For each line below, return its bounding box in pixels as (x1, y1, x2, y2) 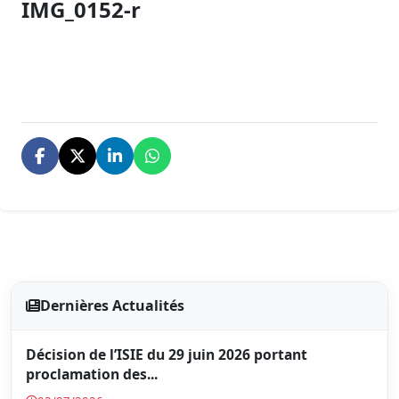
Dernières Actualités (40, 296, 184, 316)
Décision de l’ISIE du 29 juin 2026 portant (26, 344, 307, 364)
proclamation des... (26, 363, 158, 384)
